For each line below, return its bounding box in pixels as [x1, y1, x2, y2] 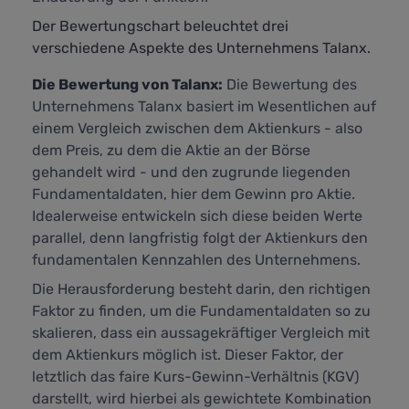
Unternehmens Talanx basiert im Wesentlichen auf [32, 98, 376, 116]
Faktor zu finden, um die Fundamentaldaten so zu [32, 302, 371, 320]
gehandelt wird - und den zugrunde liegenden [32, 163, 351, 182]
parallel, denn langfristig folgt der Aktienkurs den [32, 229, 368, 247]
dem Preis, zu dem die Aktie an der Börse [32, 142, 310, 160]
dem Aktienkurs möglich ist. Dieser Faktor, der [32, 346, 343, 364]
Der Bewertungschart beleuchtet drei [32, 17, 288, 36]
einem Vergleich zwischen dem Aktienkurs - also [32, 120, 362, 138]
